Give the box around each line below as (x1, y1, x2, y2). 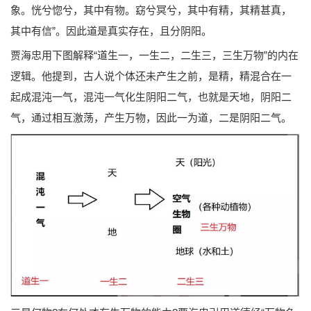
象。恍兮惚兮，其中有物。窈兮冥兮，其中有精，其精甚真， (10, 3, 292, 16)
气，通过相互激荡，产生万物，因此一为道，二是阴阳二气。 (10, 111, 292, 124)
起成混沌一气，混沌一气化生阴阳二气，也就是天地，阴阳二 (10, 90, 292, 103)
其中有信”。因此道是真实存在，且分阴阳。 (10, 24, 212, 37)
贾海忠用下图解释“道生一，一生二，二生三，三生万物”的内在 (10, 49, 299, 61)
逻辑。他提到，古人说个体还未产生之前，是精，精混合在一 (10, 69, 292, 82)
